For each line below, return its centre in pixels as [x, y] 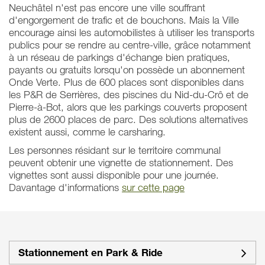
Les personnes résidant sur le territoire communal [115, 150]
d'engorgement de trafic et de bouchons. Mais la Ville [124, 20]
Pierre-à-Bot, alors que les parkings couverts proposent [128, 107]
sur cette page [153, 188]
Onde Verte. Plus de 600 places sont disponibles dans [126, 82]
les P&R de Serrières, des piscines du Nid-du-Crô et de [129, 95]
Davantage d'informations [65, 188]
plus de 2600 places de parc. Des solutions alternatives [128, 119]
